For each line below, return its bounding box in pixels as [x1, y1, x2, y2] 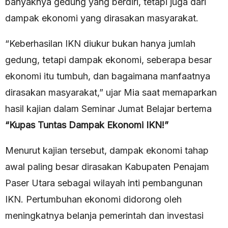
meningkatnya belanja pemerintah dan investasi [5, 210, 204, 221]
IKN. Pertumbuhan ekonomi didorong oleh [5, 194, 182, 205]
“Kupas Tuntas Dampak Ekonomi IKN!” [5, 120, 168, 131]
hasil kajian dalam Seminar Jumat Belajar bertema [5, 103, 212, 115]
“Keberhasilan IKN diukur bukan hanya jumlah [5, 38, 195, 49]
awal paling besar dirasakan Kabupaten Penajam [5, 161, 209, 173]
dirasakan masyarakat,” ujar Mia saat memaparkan [5, 87, 217, 98]
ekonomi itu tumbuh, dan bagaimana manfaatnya [5, 71, 210, 82]
